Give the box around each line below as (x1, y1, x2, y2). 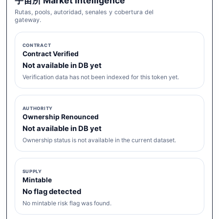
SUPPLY (22, 169, 42, 175)
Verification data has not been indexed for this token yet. (22, 73, 179, 81)
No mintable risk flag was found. (22, 199, 111, 207)
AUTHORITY (22, 106, 53, 111)
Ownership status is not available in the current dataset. (22, 136, 176, 144)
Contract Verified (22, 49, 79, 58)
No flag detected (22, 187, 81, 197)
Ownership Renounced (22, 112, 99, 121)
